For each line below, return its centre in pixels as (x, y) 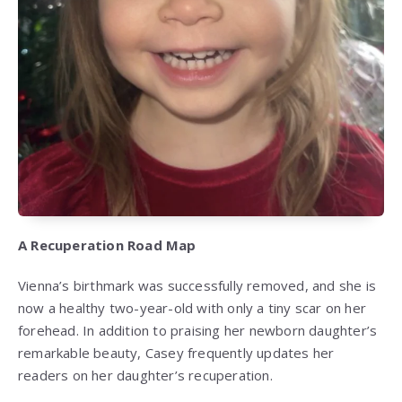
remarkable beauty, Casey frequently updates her (176, 353)
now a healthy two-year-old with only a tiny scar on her (192, 308)
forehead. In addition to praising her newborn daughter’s (198, 331)
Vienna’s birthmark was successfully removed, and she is (197, 286)
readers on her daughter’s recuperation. (145, 376)
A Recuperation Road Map (107, 245)
